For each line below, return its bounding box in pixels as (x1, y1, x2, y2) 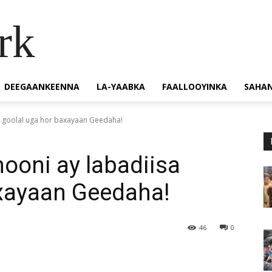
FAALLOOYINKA (162, 81, 227, 92)
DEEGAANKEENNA (4, 81, 80, 92)
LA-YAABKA (97, 81, 145, 92)
